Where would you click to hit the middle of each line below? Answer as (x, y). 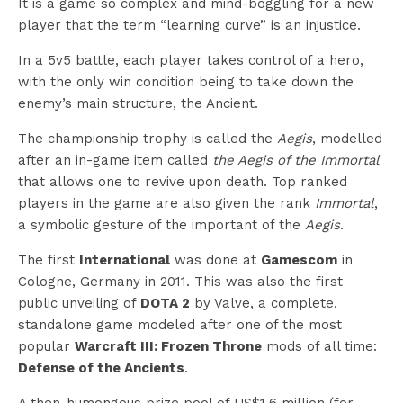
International (125, 260)
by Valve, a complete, (264, 303)
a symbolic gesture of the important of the (161, 224)
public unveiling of (79, 303)
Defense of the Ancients (101, 367)
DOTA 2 (165, 303)
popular (46, 346)
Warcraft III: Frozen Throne (168, 346)
